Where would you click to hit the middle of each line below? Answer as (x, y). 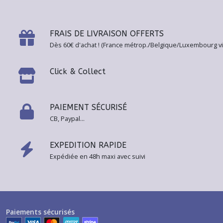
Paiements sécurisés (40, 212)
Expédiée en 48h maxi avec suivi (98, 156)
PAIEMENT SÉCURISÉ (88, 107)
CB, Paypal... (67, 118)
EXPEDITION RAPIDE (88, 145)
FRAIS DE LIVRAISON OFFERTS (107, 34)
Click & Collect (78, 71)
